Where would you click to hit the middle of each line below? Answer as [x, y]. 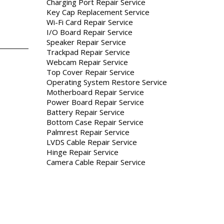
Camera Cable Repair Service [96, 162]
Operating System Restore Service [107, 82]
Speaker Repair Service [86, 42]
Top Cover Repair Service [90, 72]
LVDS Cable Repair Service [92, 142]
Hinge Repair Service [82, 152]
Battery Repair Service [85, 112]
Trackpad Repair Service [88, 52]
